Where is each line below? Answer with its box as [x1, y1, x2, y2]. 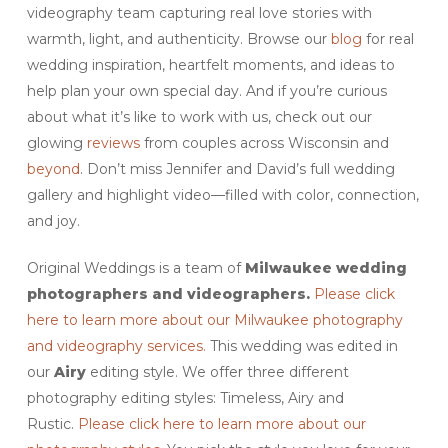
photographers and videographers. [26, 284, 310, 303]
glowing [26, 133, 87, 152]
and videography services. [26, 336, 206, 355]
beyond [26, 159, 80, 178]
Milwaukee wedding [244, 258, 407, 277]
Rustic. [26, 414, 78, 433]
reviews [86, 133, 140, 152]
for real [361, 29, 414, 48]
